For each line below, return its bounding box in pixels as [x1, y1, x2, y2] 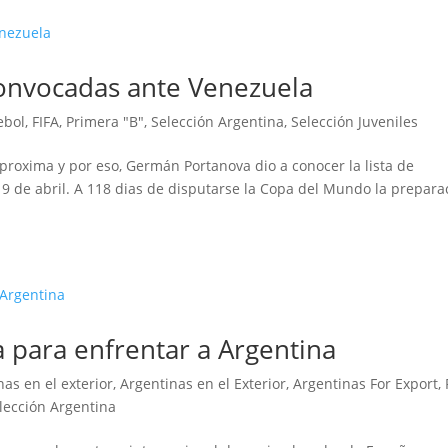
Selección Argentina [151, 112, 285, 132]
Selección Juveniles [291, 112, 419, 132]
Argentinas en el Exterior [120, 374, 287, 394]
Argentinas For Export [293, 374, 439, 394]
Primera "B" [66, 112, 145, 132]
